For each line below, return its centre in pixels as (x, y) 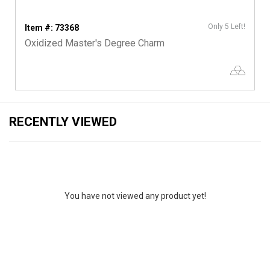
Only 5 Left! (227, 27)
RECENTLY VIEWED (63, 122)
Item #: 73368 (52, 28)
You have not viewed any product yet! (135, 196)
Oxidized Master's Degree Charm (95, 43)
